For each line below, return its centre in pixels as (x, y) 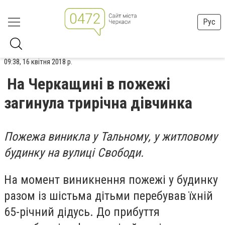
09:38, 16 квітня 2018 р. (38, 62)
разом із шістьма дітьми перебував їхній (108, 196)
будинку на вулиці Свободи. (74, 153)
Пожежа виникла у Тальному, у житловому (111, 137)
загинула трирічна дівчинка (98, 103)
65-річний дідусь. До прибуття (82, 212)
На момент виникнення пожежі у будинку (111, 180)
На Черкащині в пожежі (89, 84)
